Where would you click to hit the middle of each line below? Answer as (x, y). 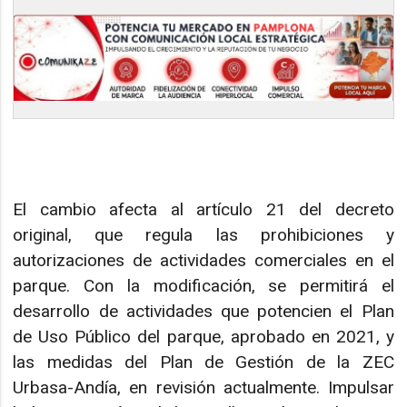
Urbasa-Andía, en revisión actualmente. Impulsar (203, 387)
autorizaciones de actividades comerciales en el (203, 260)
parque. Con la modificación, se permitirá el (203, 285)
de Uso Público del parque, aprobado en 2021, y (203, 336)
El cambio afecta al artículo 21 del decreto (203, 209)
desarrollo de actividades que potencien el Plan (203, 311)
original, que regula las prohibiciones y (203, 234)
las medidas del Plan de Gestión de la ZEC (203, 362)
